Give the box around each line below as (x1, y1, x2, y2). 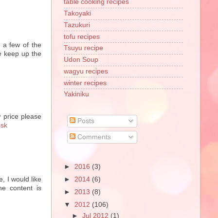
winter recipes (64, 79, 107, 87)
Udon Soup (64, 56, 98, 64)
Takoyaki (64, 10, 91, 18)
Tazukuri (64, 21, 90, 29)
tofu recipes (64, 33, 100, 40)
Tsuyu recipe (64, 44, 103, 52)
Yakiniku (64, 91, 89, 98)
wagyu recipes (64, 67, 108, 75)
